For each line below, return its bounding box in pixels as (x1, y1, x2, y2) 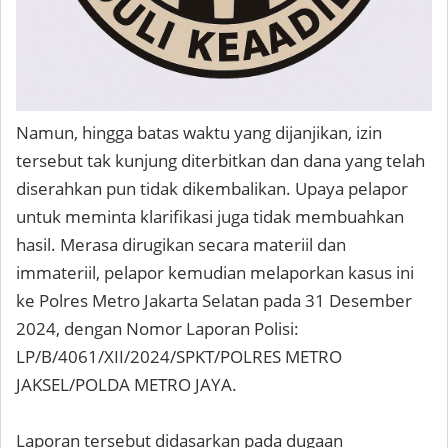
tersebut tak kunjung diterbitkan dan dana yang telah (16, 149, 425, 173)
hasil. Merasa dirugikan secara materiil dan (16, 233, 346, 257)
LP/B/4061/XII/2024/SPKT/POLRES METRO (16, 345, 342, 369)
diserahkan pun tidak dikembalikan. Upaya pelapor (16, 177, 408, 201)
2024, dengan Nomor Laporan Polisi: (16, 317, 299, 341)
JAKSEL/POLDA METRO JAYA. (16, 373, 237, 397)
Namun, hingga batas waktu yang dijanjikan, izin (16, 121, 382, 145)
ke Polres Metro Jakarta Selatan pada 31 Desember (16, 289, 412, 313)
